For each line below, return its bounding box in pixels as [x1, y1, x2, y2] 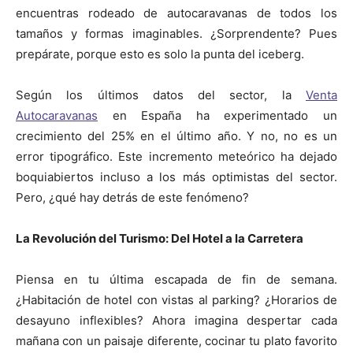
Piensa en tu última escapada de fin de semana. [16, 271, 337, 287]
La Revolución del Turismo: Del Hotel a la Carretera [16, 230, 303, 246]
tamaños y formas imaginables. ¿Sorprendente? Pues [16, 25, 337, 41]
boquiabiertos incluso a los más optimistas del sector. [16, 169, 337, 184]
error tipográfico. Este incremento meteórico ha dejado [16, 148, 337, 164]
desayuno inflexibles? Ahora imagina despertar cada [16, 312, 337, 328]
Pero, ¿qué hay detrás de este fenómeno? [16, 189, 249, 205]
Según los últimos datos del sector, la [16, 87, 306, 102]
